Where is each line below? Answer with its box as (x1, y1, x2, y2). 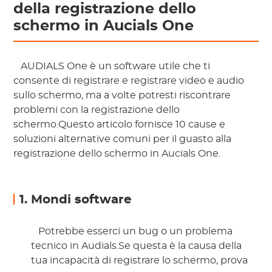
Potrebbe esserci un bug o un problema (36, 226, 233, 237)
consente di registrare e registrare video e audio (13, 76, 245, 86)
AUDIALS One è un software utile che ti (18, 61, 211, 72)
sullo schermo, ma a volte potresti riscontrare (13, 90, 231, 101)
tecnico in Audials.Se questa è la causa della (31, 241, 242, 251)
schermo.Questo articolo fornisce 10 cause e (13, 120, 226, 130)
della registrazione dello (13, 2, 197, 17)
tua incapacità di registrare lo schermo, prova (31, 256, 248, 266)
